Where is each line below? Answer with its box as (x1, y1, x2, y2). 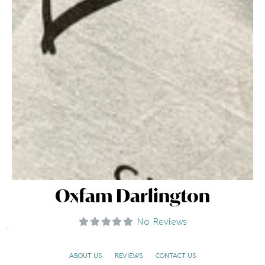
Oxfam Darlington (55, 184, 210, 208)
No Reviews (136, 216, 187, 228)
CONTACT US (156, 252, 196, 260)
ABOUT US (69, 252, 102, 260)
